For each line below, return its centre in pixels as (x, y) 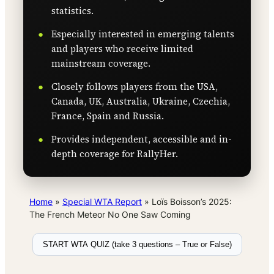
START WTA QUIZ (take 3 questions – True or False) (137, 245)
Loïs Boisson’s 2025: (192, 202)
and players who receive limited (122, 49)
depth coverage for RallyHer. (115, 154)
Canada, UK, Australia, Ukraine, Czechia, (141, 102)
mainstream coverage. (101, 64)
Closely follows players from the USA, (135, 87)
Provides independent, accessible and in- (142, 139)
